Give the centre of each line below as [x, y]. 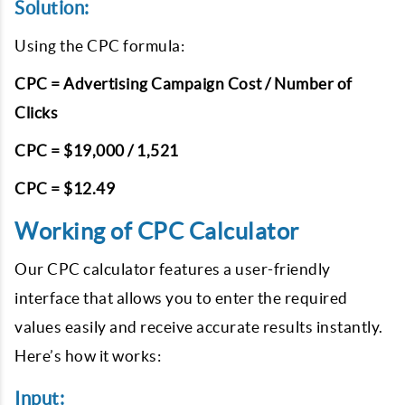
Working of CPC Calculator [157, 231]
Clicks [36, 113]
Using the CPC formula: [99, 46]
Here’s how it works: [88, 356]
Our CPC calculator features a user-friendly [173, 269]
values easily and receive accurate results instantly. [199, 327]
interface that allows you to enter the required [181, 298]
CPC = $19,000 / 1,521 [97, 151]
